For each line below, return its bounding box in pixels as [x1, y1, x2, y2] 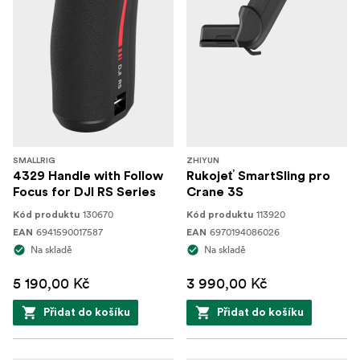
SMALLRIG [13, 157, 55, 165]
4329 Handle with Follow [13, 170, 163, 182]
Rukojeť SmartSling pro [186, 170, 330, 182]
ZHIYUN [186, 157, 219, 165]
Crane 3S [186, 186, 243, 198]
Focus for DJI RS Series [13, 186, 156, 198]
